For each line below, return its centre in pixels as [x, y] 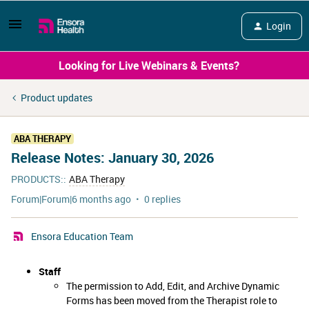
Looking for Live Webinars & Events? [149, 66]
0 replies [162, 199]
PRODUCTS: [37, 179]
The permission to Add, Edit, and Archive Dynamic [173, 286]
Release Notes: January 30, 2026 [112, 158]
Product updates [57, 98]
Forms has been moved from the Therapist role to [172, 300]
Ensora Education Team [82, 236]
